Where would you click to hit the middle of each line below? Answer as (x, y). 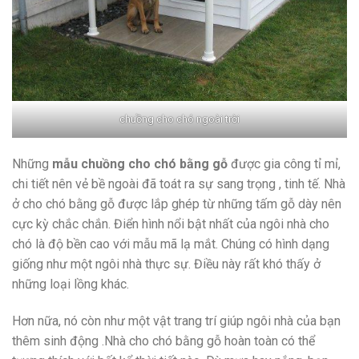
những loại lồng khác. (71, 284)
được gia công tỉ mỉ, (284, 164)
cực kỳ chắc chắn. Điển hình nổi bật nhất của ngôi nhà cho (171, 224)
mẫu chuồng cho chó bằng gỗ (140, 164)
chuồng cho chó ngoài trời (179, 119)
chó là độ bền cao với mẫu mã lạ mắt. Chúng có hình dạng (171, 244)
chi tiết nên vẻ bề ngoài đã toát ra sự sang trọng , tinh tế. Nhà (179, 184)
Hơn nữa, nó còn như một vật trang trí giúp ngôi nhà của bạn (176, 321)
